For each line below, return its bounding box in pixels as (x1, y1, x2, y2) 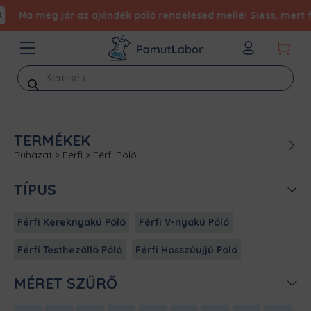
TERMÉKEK (14, 131, 90, 149)
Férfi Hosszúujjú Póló (135, 244, 237, 256)
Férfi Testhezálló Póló (17, 244, 122, 256)
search (17, 74, 52, 88)
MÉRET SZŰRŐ (14, 274, 117, 292)
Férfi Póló (93, 149, 137, 161)
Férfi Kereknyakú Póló (17, 216, 126, 228)
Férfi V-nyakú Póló (139, 216, 229, 228)
